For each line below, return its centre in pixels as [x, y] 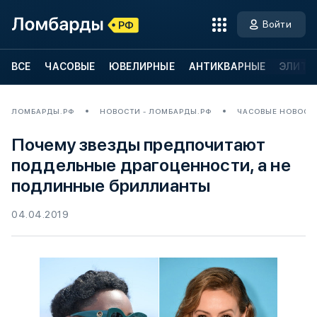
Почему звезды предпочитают [139, 144]
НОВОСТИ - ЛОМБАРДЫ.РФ [156, 111]
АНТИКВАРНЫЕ [227, 67]
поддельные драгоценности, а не [151, 165]
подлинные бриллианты [111, 185]
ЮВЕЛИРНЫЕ [142, 67]
